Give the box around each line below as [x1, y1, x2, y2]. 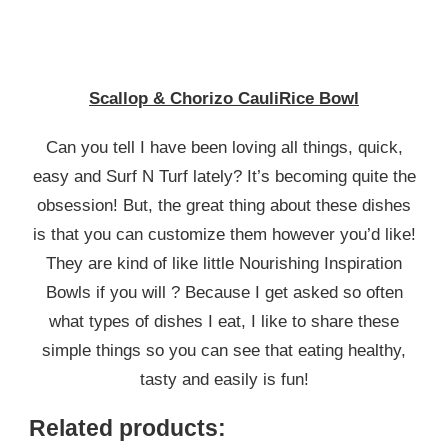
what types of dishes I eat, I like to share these [49, 311, 399, 331]
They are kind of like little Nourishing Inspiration [46, 253, 402, 273]
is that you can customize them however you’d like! [32, 224, 416, 244]
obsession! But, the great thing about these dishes [37, 195, 411, 215]
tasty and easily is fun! [139, 369, 309, 389]
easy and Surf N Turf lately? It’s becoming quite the [32, 166, 416, 186]
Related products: [29, 414, 226, 441]
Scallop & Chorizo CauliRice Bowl [89, 88, 359, 108]
